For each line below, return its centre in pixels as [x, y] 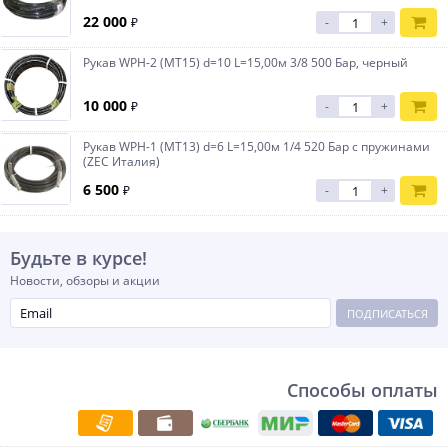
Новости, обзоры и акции [85, 280]
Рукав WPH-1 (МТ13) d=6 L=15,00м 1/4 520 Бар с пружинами [256, 146]
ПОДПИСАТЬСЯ [387, 313]
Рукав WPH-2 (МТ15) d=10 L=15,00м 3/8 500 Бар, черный [245, 62]
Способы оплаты [362, 390]
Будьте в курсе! [78, 258]
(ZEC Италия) [121, 161]
